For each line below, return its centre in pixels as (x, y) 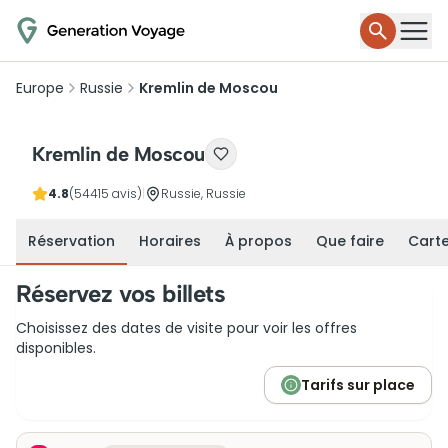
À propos (258, 241)
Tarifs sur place (358, 385)
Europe (40, 88)
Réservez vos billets (120, 293)
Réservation (71, 241)
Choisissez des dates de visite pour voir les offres (186, 328)
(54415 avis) (105, 193)
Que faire (350, 241)
